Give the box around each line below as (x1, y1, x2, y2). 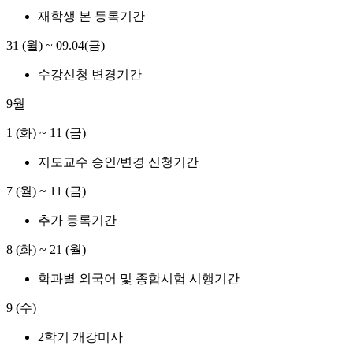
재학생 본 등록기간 (38, 9, 145, 24)
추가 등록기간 (38, 214, 117, 228)
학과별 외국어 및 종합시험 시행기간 (38, 272, 240, 286)
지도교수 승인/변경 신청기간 (38, 155, 199, 169)
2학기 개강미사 (38, 330, 123, 344)
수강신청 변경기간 (38, 68, 142, 82)
